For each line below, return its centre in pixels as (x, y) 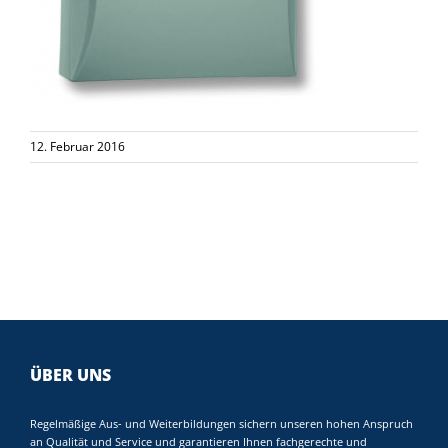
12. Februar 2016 (77, 146)
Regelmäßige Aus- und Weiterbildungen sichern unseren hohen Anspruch (221, 423)
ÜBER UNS (70, 374)
